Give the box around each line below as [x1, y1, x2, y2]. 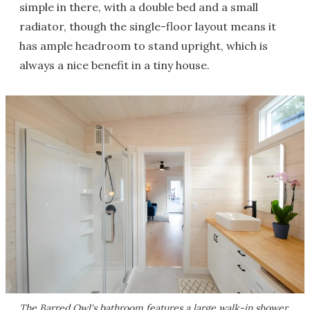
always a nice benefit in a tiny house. [19, 58, 210, 72]
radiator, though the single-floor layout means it [19, 19, 276, 33]
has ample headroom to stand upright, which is [19, 39, 268, 53]
